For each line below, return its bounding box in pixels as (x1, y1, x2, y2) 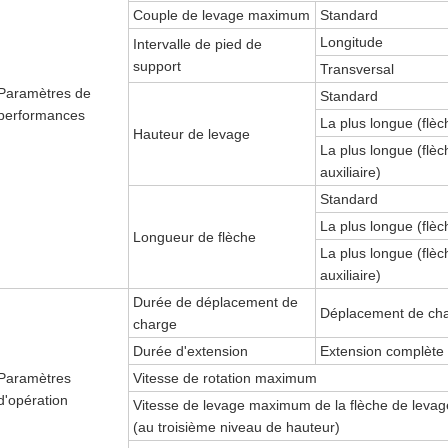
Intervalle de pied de (133, 36, 263, 52)
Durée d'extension (133, 343, 249, 359)
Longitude (320, 34, 384, 50)
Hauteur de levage (133, 126, 251, 142)
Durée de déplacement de (133, 294, 299, 310)
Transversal (320, 61, 395, 77)
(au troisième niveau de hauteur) (133, 419, 341, 435)
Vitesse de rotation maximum (133, 370, 318, 386)
